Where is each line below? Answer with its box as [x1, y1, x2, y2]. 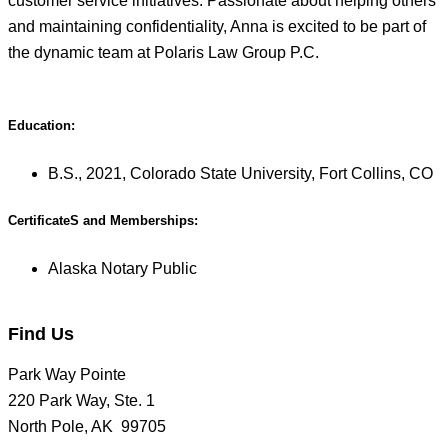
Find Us [8, 324, 74, 345]
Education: [8, 118, 75, 134]
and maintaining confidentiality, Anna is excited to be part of [8, 18, 426, 35]
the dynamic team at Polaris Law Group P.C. [8, 44, 319, 61]
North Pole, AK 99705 [8, 417, 166, 435]
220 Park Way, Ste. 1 [8, 391, 155, 409]
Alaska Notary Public [48, 259, 197, 277]
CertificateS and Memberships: [8, 213, 198, 229]
